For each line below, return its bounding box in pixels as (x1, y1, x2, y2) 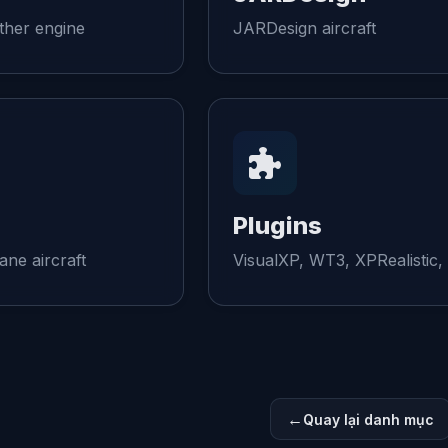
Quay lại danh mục (302, 410, 434, 428)
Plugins (233, 211, 322, 240)
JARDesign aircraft (233, 18, 376, 38)
